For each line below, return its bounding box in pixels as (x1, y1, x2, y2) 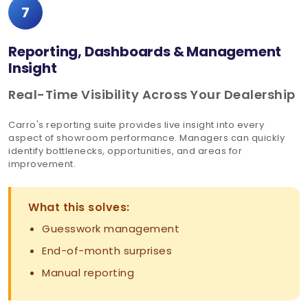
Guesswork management (42, 221, 179, 236)
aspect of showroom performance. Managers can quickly (8, 131, 285, 145)
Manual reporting (42, 265, 134, 280)
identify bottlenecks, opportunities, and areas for (8, 144, 242, 158)
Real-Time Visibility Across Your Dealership (8, 86, 296, 104)
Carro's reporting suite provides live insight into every (8, 118, 264, 132)
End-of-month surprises (42, 243, 172, 258)
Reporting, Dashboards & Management (8, 42, 282, 62)
